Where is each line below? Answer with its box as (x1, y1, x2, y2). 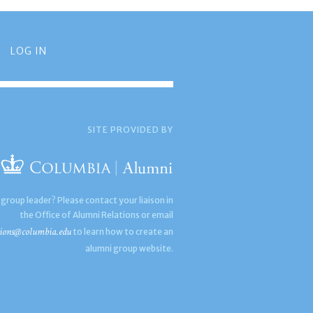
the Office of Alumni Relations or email (20, 210, 174, 220)
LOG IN (10, 45, 47, 57)
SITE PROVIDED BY (87, 124, 174, 135)
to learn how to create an (71, 226, 174, 237)
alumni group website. (85, 243, 174, 254)
